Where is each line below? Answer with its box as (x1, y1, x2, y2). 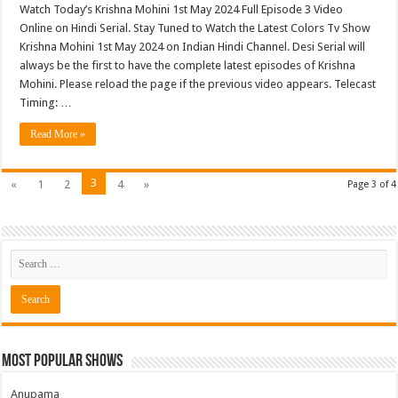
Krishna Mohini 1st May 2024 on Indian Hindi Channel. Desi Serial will (20, 39, 366, 53)
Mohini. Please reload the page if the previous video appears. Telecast (20, 76, 377, 91)
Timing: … (20, 95, 73, 109)
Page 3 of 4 (346, 178, 396, 190)
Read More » (30, 127, 86, 140)
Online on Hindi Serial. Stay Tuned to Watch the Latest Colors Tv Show (20, 20, 371, 35)
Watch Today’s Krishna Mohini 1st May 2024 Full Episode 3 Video (20, 2, 344, 16)
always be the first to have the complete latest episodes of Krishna (20, 58, 356, 72)
